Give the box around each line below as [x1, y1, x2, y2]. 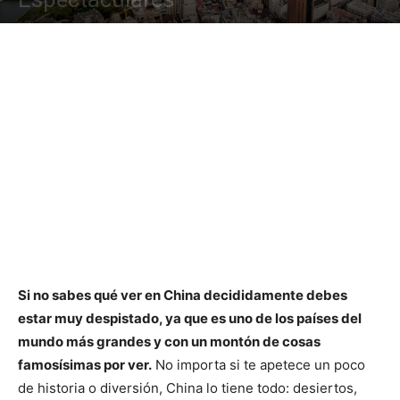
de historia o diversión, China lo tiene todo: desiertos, [18, 379, 357, 396]
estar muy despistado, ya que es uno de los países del [18, 310, 362, 327]
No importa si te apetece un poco [152, 356, 365, 373]
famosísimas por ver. [18, 356, 152, 373]
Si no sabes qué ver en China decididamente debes [18, 287, 347, 304]
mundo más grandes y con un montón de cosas [18, 333, 321, 350]
